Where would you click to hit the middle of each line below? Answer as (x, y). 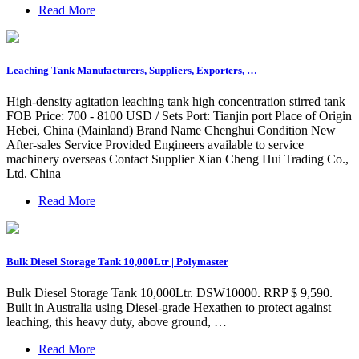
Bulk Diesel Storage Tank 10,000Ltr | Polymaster (117, 261)
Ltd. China (34, 174)
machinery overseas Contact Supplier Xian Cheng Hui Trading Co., (177, 159)
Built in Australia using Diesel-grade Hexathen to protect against (169, 307)
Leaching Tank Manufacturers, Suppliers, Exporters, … (132, 71)
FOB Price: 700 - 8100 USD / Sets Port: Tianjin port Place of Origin (179, 116)
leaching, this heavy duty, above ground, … (117, 321)
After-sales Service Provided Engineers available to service (155, 145)
